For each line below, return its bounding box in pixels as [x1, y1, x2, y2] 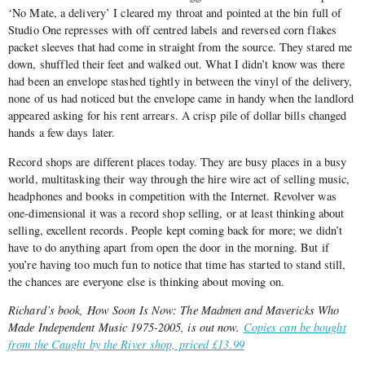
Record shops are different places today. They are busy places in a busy [8, 153, 347, 169]
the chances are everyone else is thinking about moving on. [8, 273, 284, 289]
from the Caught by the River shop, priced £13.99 [8, 336, 244, 353]
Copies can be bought [243, 319, 346, 336]
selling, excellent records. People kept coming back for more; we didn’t [8, 222, 343, 238]
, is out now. [181, 319, 244, 336]
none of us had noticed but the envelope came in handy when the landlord [8, 90, 354, 107]
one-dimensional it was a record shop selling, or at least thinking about [8, 204, 345, 221]
